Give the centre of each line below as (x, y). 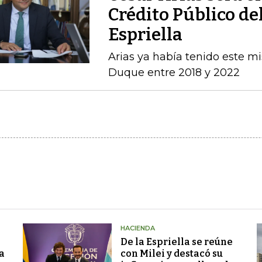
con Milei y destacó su (171, 254)
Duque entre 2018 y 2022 (174, 73)
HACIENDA (137, 228)
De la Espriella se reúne (176, 242)
